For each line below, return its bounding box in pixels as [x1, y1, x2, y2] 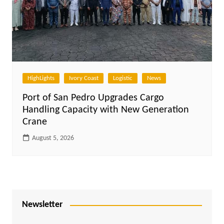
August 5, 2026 [31, 134, 74, 142]
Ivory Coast [68, 75, 98, 82]
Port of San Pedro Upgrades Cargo [22, 93, 164, 103]
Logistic [112, 75, 132, 82]
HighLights [27, 75, 54, 82]
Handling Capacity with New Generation [22, 105, 189, 115]
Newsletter [21, 200, 62, 210]
